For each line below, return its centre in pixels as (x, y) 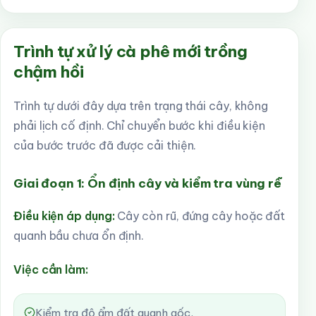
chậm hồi (49, 72)
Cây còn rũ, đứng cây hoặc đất (200, 216)
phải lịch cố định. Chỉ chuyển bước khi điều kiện (140, 126)
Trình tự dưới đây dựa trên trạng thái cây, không (141, 106)
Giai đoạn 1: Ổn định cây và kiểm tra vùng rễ (147, 183)
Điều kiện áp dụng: (64, 216)
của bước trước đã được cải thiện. (105, 145)
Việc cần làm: (51, 269)
